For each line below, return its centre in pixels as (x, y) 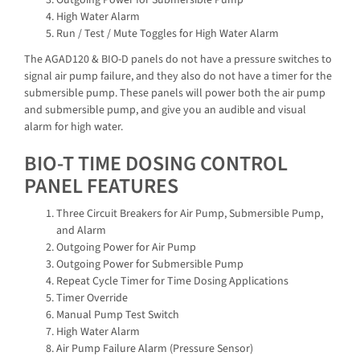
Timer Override (92, 299)
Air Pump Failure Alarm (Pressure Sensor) (155, 349)
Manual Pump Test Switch (118, 315)
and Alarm (81, 231)
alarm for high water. (74, 127)
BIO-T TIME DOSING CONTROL (156, 163)
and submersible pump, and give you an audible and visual (165, 110)
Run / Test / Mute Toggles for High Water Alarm (168, 34)
